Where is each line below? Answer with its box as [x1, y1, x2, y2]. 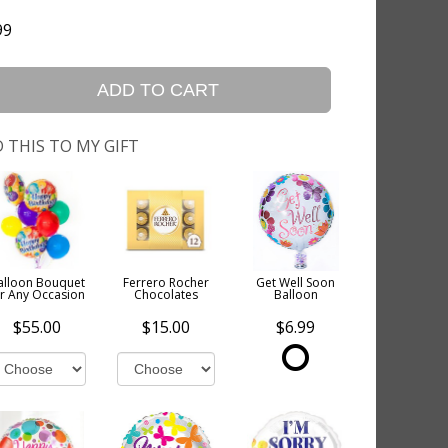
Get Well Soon [256, 274, 336, 291]
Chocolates [134, 286, 199, 303]
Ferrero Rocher [123, 274, 210, 291]
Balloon [273, 286, 318, 303]
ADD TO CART [97, 80, 220, 100]
